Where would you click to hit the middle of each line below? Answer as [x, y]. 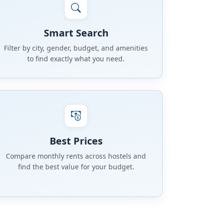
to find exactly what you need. [76, 59]
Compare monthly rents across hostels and [76, 156]
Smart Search [76, 33]
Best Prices [76, 141]
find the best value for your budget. [76, 167]
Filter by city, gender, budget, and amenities [76, 48]
